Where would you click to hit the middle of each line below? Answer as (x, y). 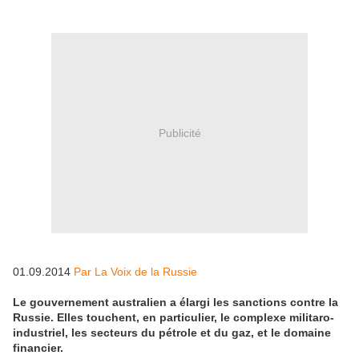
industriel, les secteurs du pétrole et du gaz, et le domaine (172, 333)
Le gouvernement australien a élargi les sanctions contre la (175, 303)
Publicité (179, 133)
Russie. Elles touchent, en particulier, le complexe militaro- (173, 318)
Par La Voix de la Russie (135, 272)
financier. (38, 348)
